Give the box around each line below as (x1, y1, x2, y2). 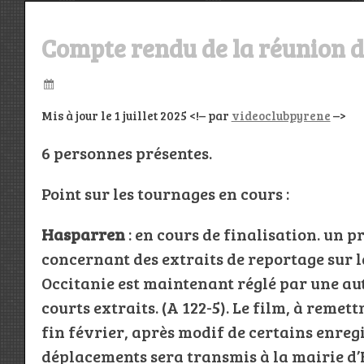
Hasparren (41, 223, 128, 246)
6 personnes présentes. (41, 141, 212, 165)
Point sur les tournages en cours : (41, 182, 289, 206)
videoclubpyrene (231, 107, 331, 124)
